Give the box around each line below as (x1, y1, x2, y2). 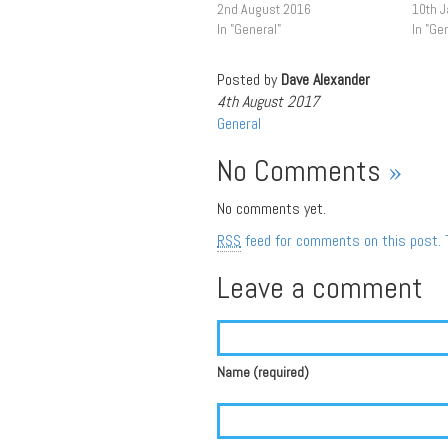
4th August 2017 (217, 91, 319, 112)
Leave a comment (217, 269, 423, 307)
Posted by (217, 69, 281, 90)
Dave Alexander (281, 69, 370, 90)
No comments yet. (217, 198, 326, 219)
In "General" (217, 20, 281, 38)
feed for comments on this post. (241, 230, 441, 251)
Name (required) (217, 364, 309, 381)
